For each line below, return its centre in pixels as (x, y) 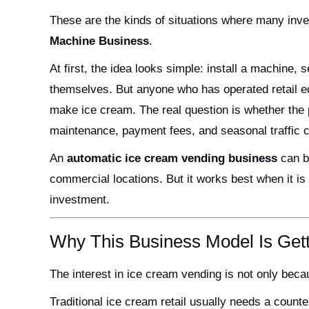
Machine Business (99, 41)
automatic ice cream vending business (172, 158)
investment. (80, 199)
